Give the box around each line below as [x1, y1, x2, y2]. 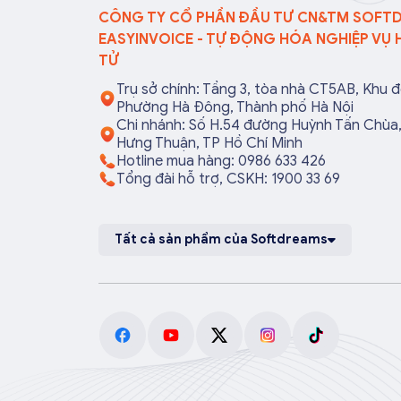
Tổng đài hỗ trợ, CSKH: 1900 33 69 [115, 170, 340, 188]
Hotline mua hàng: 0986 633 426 [115, 152, 326, 170]
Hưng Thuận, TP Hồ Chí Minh [115, 134, 303, 152]
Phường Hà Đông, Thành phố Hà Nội [115, 98, 354, 116]
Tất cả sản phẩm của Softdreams [114, 232, 328, 247]
